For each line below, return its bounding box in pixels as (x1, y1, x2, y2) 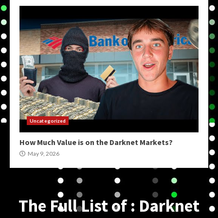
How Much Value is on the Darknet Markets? (19, 137, 173, 147)
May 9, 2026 (27, 150, 59, 157)
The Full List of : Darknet (18, 195, 200, 217)
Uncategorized (30, 118, 66, 124)
